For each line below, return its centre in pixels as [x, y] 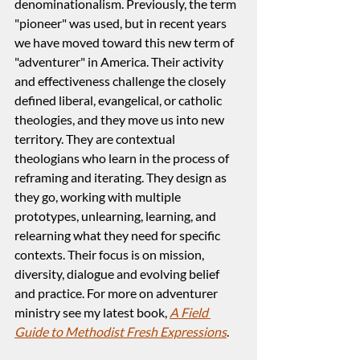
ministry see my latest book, [92, 313]
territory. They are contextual [96, 139]
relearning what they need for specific [119, 235]
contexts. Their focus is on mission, [110, 255]
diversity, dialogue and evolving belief [118, 274]
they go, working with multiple [99, 197]
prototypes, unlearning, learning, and [117, 216]
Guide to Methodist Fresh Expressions [121, 332]
